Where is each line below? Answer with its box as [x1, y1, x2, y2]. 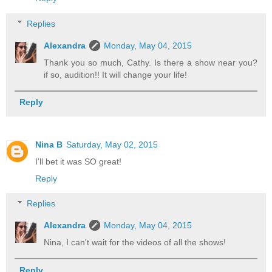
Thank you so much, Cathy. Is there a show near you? [44, 57, 257, 67]
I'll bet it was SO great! [35, 156, 121, 166]
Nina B [35, 139, 63, 149]
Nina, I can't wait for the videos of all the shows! [44, 237, 226, 248]
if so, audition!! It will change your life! [44, 69, 188, 80]
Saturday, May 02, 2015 [66, 139, 158, 149]
